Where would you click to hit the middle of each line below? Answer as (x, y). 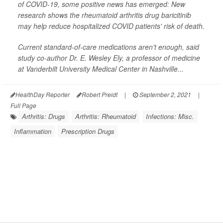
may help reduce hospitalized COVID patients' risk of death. (111, 26)
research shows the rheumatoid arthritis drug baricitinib (105, 15)
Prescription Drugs (88, 131)
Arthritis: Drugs (44, 116)
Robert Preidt (100, 95)
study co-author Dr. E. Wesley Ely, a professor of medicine (109, 58)
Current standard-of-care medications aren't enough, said (109, 47)
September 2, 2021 (165, 95)
